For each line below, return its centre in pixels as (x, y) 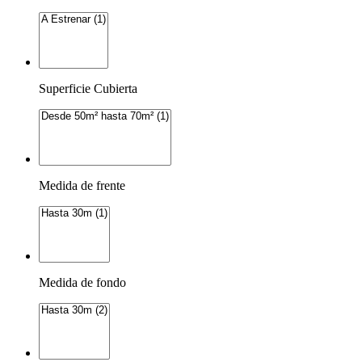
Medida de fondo (82, 283)
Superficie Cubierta (88, 89)
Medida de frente (82, 186)
